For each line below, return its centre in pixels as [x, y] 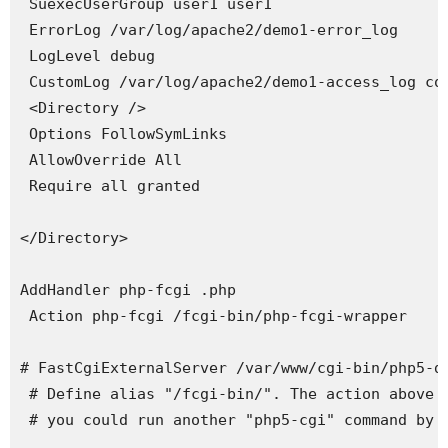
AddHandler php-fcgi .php [128, 290]
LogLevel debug [87, 56]
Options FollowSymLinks [123, 134]
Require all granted [110, 186]
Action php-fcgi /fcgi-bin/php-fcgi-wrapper [213, 316]
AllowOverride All [101, 160]
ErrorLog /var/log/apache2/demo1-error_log [209, 30]
